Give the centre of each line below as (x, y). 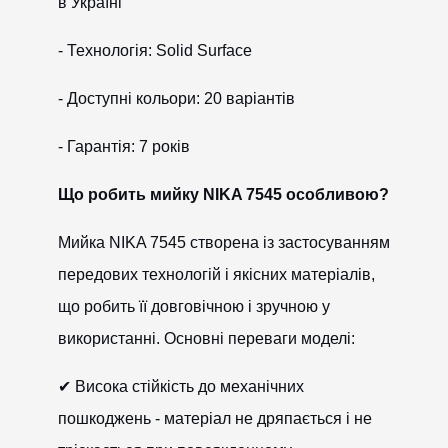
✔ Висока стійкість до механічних (180, 386)
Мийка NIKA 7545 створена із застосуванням (223, 242)
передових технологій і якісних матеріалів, (216, 274)
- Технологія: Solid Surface (154, 50)
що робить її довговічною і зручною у (193, 306)
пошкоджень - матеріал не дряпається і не (214, 418)
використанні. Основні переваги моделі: (206, 338)
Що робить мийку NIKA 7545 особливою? (224, 194)
